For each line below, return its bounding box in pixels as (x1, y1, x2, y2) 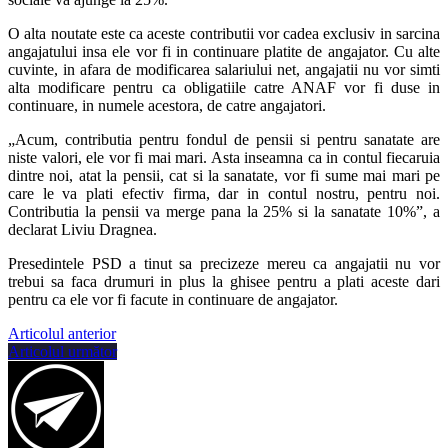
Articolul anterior (8, 324, 116, 342)
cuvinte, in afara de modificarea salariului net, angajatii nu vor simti (8, 60, 440, 78)
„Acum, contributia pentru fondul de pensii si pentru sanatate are (8, 130, 440, 148)
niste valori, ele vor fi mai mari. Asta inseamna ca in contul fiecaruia (8, 148, 440, 166)
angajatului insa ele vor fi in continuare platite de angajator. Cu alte (8, 42, 440, 60)
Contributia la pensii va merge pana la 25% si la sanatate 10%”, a (8, 202, 440, 220)
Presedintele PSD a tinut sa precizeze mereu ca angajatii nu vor (8, 254, 440, 272)
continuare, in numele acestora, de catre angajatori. (8, 96, 326, 114)
